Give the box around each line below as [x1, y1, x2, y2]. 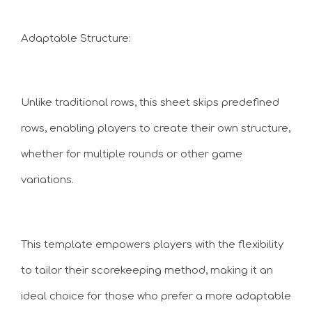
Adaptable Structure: [21, 32, 131, 45]
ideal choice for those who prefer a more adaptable [21, 290, 291, 302]
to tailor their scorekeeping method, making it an [21, 264, 273, 276]
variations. [21, 174, 74, 186]
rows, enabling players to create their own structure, [21, 123, 290, 134]
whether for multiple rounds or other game [21, 148, 242, 160]
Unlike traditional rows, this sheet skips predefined [21, 97, 279, 109]
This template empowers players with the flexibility [21, 238, 283, 251]
